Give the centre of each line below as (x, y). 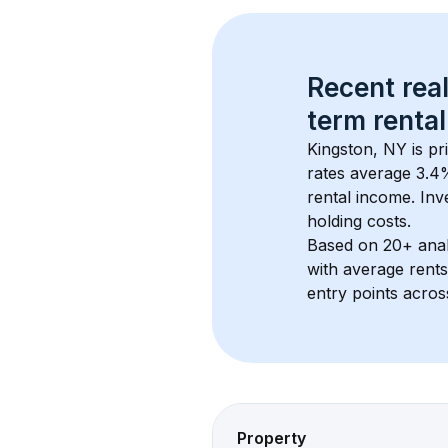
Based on (345, 245)
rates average (361, 173)
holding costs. (359, 221)
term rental (376, 120)
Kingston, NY (357, 149)
